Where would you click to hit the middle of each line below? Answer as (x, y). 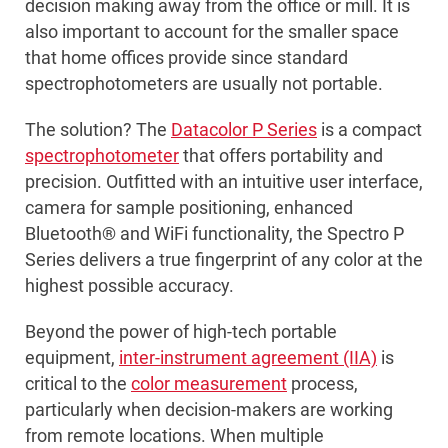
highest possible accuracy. (129, 286)
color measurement (209, 384)
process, (322, 384)
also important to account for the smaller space (212, 32)
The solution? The (98, 130)
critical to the (78, 384)
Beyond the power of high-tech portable (181, 332)
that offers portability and (281, 156)
